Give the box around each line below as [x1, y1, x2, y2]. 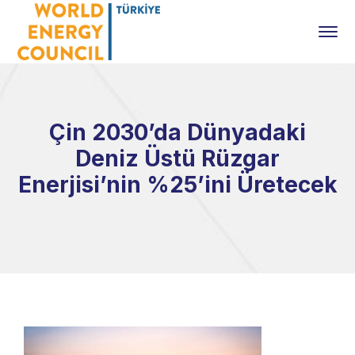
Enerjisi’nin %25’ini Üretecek [17, 171, 338, 198]
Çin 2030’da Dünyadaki [49, 119, 306, 146]
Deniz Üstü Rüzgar [75, 145, 280, 172]
